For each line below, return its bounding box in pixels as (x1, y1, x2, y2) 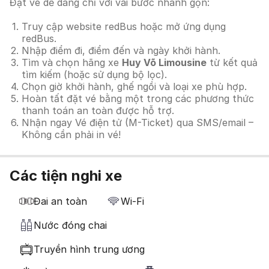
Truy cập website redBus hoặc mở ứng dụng (22, 20, 226, 32)
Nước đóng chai (34, 219, 107, 231)
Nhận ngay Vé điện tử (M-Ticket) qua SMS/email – (22, 116, 253, 128)
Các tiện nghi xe (10, 167, 122, 184)
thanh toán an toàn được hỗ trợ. (22, 104, 174, 116)
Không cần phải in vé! (22, 128, 121, 141)
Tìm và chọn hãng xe (22, 56, 122, 68)
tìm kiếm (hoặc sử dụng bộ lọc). (22, 68, 167, 80)
